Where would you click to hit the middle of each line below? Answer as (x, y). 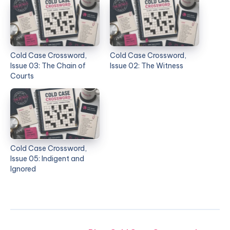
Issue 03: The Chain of (48, 66)
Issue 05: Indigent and (47, 159)
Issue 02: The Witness (147, 66)
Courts (22, 76)
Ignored (23, 169)
